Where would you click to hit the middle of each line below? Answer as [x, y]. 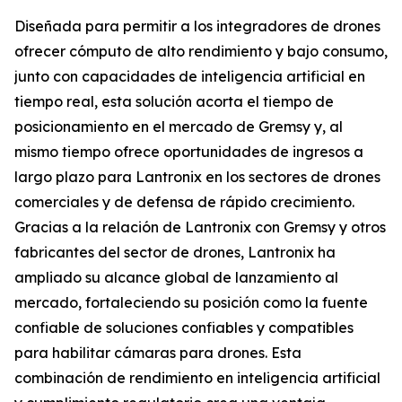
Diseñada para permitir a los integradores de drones [197, 26]
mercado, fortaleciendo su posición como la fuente [191, 302]
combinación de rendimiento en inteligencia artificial [197, 378]
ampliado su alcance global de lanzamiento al [176, 277]
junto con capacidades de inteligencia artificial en [190, 76]
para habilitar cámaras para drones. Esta [158, 353]
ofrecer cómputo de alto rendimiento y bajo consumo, [201, 51]
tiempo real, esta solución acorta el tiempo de [174, 101]
